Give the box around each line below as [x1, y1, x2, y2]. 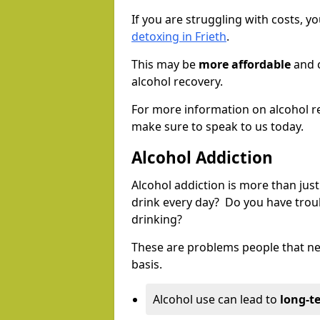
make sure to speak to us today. [131, 119, 304, 135]
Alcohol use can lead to [153, 291, 280, 308]
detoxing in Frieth [131, 29, 226, 45]
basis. [131, 256, 162, 273]
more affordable [199, 56, 291, 73]
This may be [131, 56, 199, 73]
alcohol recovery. [131, 74, 223, 90]
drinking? [131, 211, 185, 228]
